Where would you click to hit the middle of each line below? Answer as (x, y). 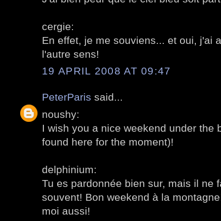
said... (107, 97)
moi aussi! (66, 211)
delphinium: (69, 169)
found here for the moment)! (108, 142)
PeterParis (67, 97)
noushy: (61, 114)
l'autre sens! (71, 54)
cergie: (58, 26)
